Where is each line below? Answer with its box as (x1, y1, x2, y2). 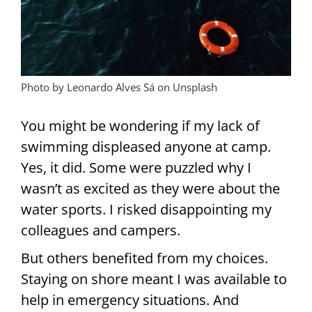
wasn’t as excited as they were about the (21, 179, 280, 198)
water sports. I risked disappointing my (21, 200, 272, 219)
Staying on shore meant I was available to (21, 270, 287, 289)
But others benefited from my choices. (21, 249, 268, 268)
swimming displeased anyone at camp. (21, 137, 271, 157)
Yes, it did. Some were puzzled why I (21, 158, 251, 178)
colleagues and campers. (21, 221, 180, 240)
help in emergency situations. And (21, 290, 239, 310)
